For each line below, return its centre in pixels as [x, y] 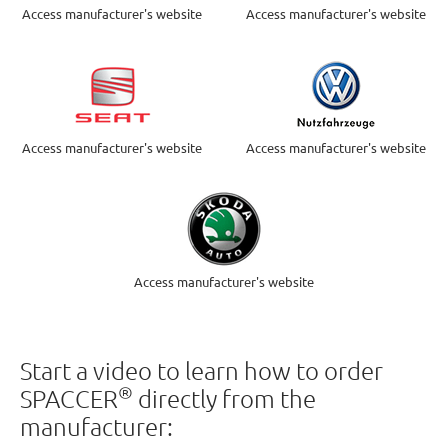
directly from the [224, 398]
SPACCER [69, 398]
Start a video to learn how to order [201, 370]
